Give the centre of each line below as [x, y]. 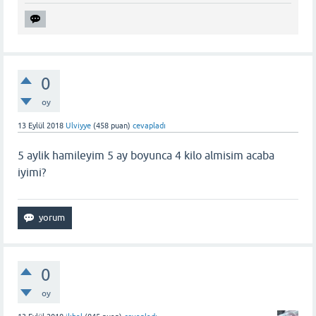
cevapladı [149, 126]
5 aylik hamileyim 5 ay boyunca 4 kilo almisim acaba [146, 156]
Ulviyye [78, 126]
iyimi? [32, 172]
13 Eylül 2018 [41, 126]
